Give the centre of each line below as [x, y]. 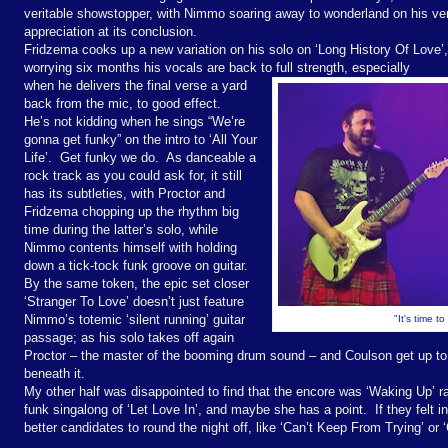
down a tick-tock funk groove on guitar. [136, 265]
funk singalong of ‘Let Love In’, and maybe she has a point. [195, 409]
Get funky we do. [109, 157]
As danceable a [211, 157]
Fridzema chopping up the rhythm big [131, 211]
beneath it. [54, 373]
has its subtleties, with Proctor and [124, 193]
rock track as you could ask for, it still [133, 175]
